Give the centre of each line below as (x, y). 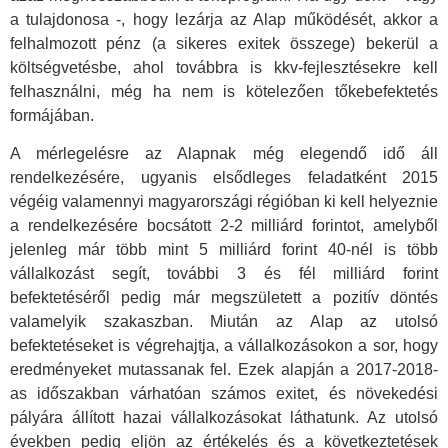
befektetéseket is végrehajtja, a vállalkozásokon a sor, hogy (224, 346)
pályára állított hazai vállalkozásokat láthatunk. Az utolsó (224, 418)
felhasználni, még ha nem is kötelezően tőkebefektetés (224, 91)
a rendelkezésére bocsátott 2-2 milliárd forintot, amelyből (224, 226)
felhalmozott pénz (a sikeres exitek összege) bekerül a (224, 43)
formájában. (52, 115)
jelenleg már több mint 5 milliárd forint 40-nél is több (224, 250)
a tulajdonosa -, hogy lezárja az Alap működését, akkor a (224, 19)
